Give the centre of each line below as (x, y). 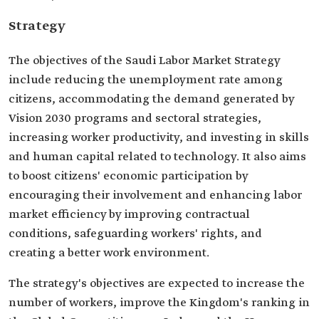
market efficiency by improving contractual (129, 215)
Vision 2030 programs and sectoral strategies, (135, 119)
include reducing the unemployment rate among (146, 80)
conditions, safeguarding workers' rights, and (135, 234)
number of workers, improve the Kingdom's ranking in (159, 303)
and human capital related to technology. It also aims (157, 157)
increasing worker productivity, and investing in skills (159, 138)
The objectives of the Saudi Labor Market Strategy (144, 61)
